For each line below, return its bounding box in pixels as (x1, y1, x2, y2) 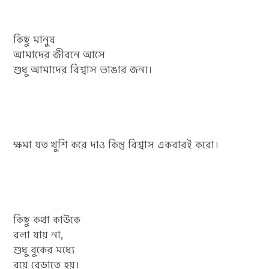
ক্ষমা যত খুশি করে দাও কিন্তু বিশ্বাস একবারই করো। (13, 138, 220, 153)
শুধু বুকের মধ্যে (13, 243, 75, 258)
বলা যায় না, (13, 228, 64, 243)
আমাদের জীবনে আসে (13, 47, 106, 62)
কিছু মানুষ (13, 32, 56, 47)
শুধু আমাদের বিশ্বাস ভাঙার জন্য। (13, 62, 153, 77)
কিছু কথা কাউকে (13, 213, 81, 228)
